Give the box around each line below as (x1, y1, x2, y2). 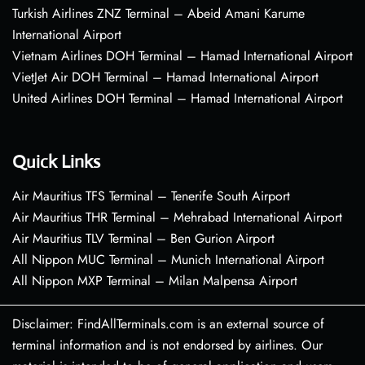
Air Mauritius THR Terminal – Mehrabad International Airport (12, 208, 342, 227)
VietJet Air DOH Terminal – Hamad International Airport (12, 68, 319, 87)
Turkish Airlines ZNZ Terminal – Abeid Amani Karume (12, 4, 305, 24)
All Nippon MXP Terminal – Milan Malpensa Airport (12, 271, 297, 291)
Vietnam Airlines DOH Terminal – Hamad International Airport (12, 46, 353, 66)
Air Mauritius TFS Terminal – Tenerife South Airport (12, 187, 290, 206)
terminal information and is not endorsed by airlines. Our (12, 336, 323, 355)
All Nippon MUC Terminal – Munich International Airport (12, 250, 324, 270)
